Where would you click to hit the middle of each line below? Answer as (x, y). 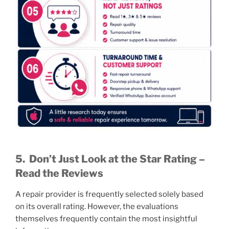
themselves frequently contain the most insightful (106, 219)
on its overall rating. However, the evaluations (97, 206)
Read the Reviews (59, 173)
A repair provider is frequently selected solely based (109, 194)
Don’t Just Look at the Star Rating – (117, 159)
